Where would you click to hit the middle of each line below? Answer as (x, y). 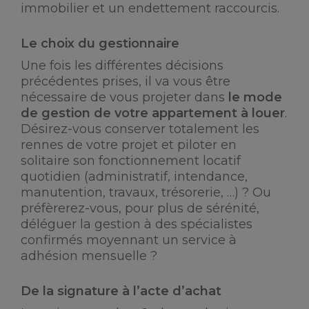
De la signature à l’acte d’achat (121, 291)
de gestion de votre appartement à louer (153, 113)
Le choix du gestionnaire (100, 43)
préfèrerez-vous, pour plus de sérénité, (140, 208)
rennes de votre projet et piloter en (129, 145)
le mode (255, 97)
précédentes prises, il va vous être (126, 81)
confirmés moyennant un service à (129, 240)
